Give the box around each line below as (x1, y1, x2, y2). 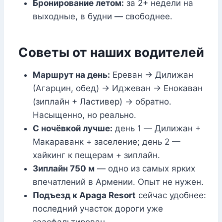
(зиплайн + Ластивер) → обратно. (33, 97, 171, 107)
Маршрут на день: (33, 70, 110, 80)
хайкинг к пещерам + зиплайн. (33, 150, 160, 161)
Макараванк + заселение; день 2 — (33, 137, 180, 147)
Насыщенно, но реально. (33, 110, 136, 120)
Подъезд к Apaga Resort (33, 190, 136, 201)
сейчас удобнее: (136, 190, 206, 201)
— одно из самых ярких (95, 164, 195, 174)
